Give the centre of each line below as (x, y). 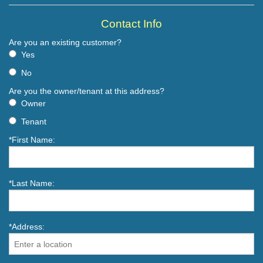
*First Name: (32, 140)
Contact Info (131, 24)
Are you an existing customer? (65, 43)
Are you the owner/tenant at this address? (87, 91)
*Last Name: (32, 183)
